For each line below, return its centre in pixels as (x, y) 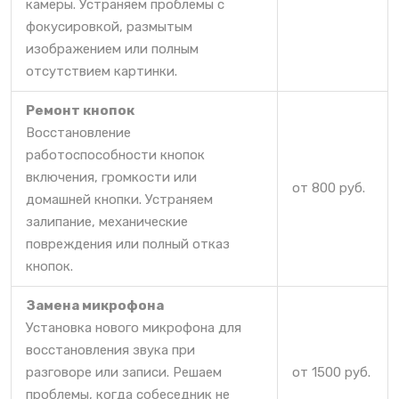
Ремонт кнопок (80, 111)
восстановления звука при (110, 350)
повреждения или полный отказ (128, 244)
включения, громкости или (111, 178)
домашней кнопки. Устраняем (119, 200)
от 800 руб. (329, 188)
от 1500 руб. (331, 373)
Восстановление (78, 133)
